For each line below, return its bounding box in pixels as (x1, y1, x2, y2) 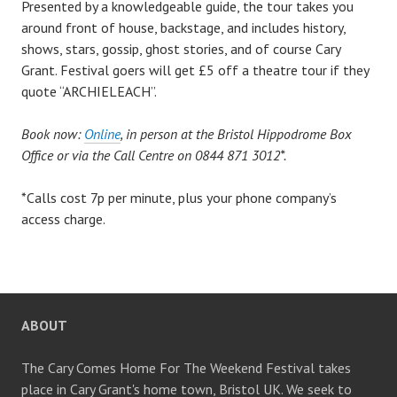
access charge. (21, 209, 105, 228)
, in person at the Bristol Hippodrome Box (121, 124, 352, 143)
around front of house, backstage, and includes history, (21, 18, 346, 36)
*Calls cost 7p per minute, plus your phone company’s (21, 188, 337, 206)
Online (84, 124, 121, 143)
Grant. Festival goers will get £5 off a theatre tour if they (21, 60, 369, 79)
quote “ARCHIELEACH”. (21, 82, 157, 100)
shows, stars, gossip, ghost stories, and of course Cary (21, 39, 340, 58)
